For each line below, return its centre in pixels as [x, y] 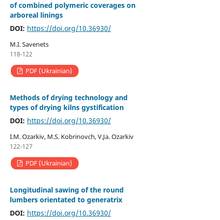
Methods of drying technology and [69, 98]
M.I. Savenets [29, 44]
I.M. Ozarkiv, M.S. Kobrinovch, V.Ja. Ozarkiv [71, 137]
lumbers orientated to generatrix [66, 200]
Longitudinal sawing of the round [67, 190]
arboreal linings [36, 15]
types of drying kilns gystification [67, 108]
